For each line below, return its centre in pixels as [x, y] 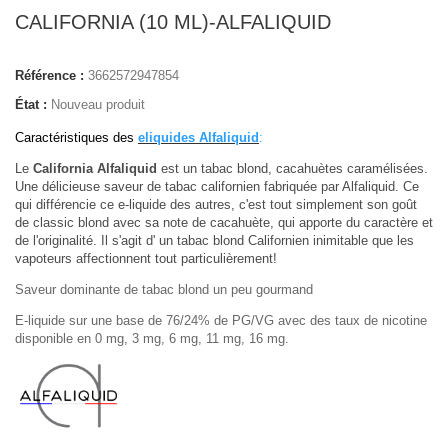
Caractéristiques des [76, 138]
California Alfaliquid [93, 169]
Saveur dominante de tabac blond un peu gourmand [164, 290]
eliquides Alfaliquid [198, 138]
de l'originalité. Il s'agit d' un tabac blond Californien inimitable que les [214, 241]
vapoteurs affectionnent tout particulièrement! [148, 259]
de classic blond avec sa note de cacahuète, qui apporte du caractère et [224, 223]
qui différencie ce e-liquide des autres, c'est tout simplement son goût [216, 205]
